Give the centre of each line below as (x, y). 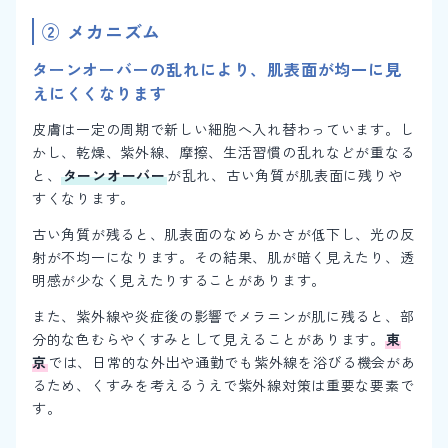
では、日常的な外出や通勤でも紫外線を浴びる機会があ (232, 362)
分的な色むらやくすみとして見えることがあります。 (208, 339)
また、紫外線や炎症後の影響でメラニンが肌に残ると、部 (223, 316)
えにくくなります (99, 92)
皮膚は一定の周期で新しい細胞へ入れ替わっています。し (223, 128)
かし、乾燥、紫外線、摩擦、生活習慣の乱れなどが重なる (223, 151)
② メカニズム (102, 30)
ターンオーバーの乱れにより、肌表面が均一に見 (217, 68)
